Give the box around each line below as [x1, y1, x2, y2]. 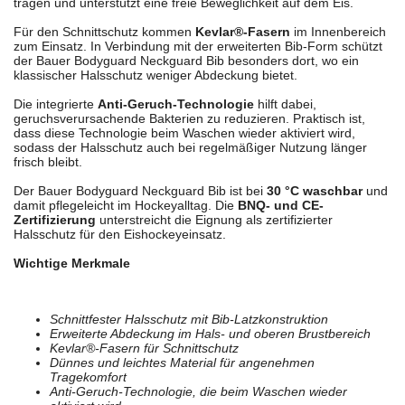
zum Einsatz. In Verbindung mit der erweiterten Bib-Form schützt [14, 38, 382, 53]
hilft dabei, [254, 96, 316, 111]
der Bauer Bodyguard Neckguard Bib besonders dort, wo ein [14, 52, 359, 68]
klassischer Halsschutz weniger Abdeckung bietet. [14, 67, 297, 82]
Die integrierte [14, 96, 98, 111]
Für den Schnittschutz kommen [14, 24, 195, 39]
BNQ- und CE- [238, 197, 324, 212]
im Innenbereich [290, 24, 386, 39]
